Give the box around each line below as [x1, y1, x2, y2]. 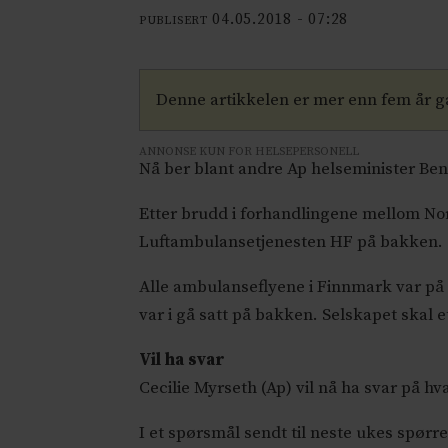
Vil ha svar [139, 348, 226, 371]
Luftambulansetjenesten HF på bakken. [139, 230, 444, 253]
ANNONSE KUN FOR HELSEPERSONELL [139, 143, 360, 159]
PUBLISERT [139, 12, 208, 28]
